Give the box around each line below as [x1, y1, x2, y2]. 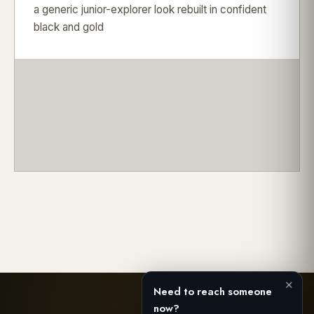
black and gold [34, 20, 104, 34]
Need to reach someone [153, 283, 272, 299]
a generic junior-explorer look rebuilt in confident [34, 2, 267, 16]
